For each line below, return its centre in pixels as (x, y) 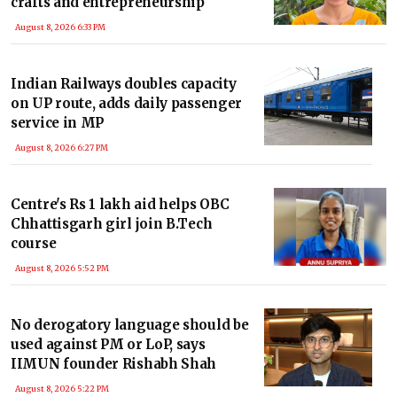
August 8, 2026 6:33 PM (60, 27)
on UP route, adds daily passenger (127, 103)
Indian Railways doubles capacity (124, 83)
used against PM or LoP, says (108, 344)
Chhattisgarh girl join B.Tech (112, 223)
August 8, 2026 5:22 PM (62, 388)
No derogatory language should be (130, 324)
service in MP (58, 122)
